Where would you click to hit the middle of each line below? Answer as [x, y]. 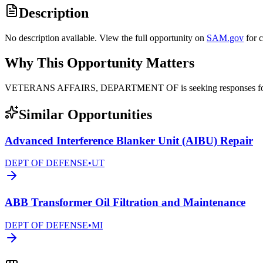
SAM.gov [225, 38]
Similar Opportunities [85, 114]
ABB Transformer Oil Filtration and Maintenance [125, 203]
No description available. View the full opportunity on [104, 38]
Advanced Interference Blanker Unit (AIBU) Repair [129, 140]
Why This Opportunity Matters [100, 63]
